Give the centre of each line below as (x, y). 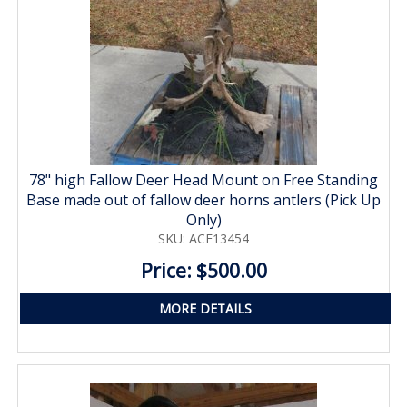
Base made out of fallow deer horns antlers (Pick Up (203, 199)
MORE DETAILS (205, 308)
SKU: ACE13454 (203, 238)
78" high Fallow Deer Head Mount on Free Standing (203, 179)
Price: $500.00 (203, 270)
